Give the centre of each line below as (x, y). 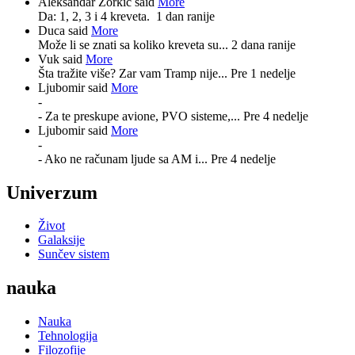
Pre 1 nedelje (263, 73)
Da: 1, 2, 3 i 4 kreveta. (97, 16)
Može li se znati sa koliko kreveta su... (135, 44)
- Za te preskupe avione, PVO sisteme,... (141, 116)
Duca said (65, 30)
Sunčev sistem (74, 254)
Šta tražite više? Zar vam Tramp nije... (134, 73)
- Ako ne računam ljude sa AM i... (124, 158)
